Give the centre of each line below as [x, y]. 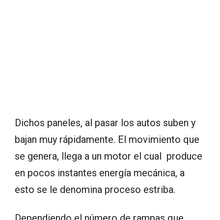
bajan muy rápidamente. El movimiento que [107, 139]
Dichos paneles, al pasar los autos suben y [105, 123]
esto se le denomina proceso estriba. [95, 189]
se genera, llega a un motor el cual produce [109, 156]
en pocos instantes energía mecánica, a [100, 173]
